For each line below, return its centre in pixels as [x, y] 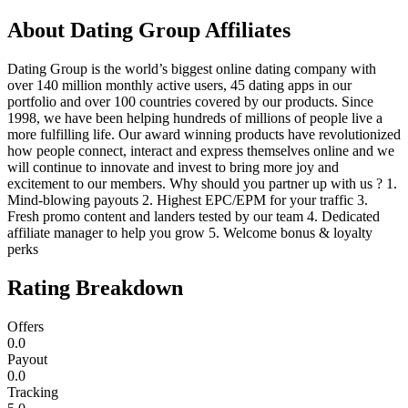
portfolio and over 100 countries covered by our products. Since [190, 101]
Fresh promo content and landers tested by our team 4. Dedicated [194, 216]
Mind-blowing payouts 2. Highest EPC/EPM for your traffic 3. [188, 199]
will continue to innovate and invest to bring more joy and [173, 167]
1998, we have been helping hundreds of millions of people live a [195, 117]
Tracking [33, 392]
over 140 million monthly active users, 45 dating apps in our [179, 85]
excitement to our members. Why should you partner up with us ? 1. [202, 183]
